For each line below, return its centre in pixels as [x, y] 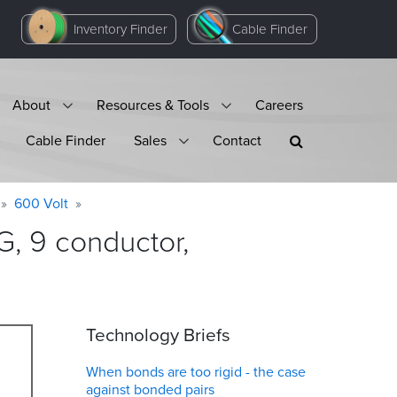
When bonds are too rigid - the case [196, 372]
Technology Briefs [158, 335]
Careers [279, 105]
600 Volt [41, 203]
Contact [237, 140]
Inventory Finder [120, 29]
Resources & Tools [153, 105]
